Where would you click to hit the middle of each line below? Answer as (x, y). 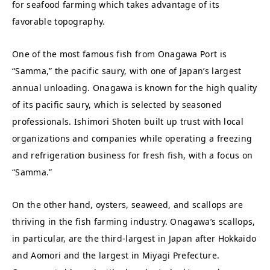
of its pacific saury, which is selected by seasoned (117, 105)
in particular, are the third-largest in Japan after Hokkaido (134, 238)
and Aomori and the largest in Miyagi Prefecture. (116, 255)
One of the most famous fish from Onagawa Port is (120, 54)
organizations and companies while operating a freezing (132, 138)
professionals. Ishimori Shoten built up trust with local (128, 121)
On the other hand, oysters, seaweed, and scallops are (127, 205)
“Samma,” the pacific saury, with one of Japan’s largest (127, 71)
